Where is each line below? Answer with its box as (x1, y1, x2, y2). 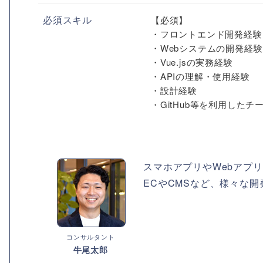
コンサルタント (66, 231, 115, 241)
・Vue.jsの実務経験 (151, 56, 233, 68)
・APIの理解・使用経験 (151, 70, 250, 82)
